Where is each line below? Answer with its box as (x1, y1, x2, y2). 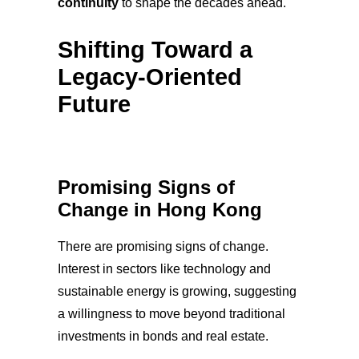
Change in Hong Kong (58, 198, 262, 220)
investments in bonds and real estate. (58, 329, 268, 343)
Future (58, 91, 131, 117)
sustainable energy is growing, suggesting (58, 284, 296, 298)
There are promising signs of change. (58, 239, 268, 253)
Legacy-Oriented (58, 63, 242, 90)
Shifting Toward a (58, 36, 252, 63)
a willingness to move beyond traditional (58, 306, 285, 321)
